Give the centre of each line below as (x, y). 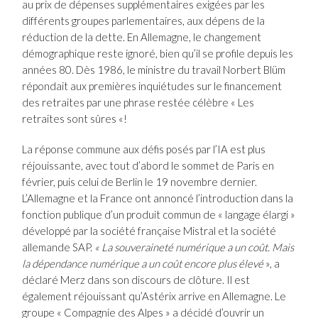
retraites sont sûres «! (75, 119)
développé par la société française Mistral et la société (149, 231)
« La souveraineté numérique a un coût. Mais (194, 247)
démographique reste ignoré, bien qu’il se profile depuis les (158, 54)
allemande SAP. (59, 247)
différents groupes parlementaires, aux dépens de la (144, 21)
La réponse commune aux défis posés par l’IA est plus (144, 149)
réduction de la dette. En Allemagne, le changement (142, 37)
